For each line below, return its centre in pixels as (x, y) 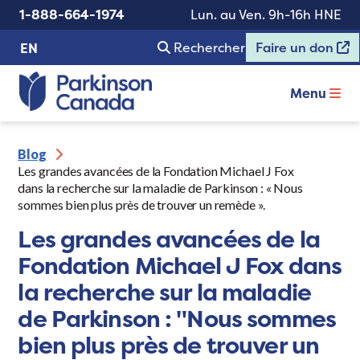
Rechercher (209, 47)
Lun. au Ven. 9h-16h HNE (266, 14)
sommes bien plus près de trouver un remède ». (142, 205)
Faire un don (296, 47)
